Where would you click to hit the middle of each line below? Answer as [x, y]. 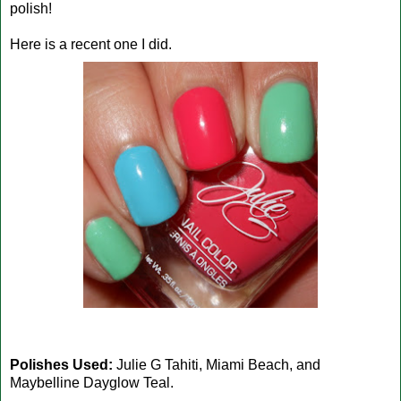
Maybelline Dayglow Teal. [92, 382]
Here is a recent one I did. [91, 44]
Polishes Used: [61, 364]
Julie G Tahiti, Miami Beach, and [217, 364]
